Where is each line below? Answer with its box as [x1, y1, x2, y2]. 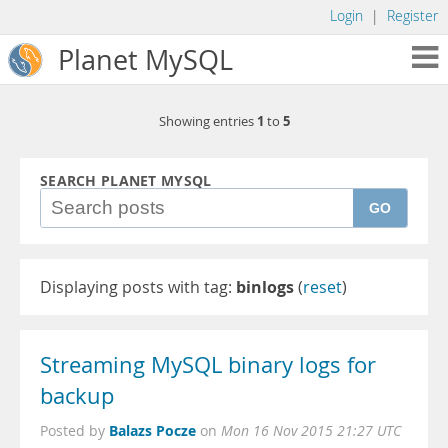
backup [40, 381, 114, 411]
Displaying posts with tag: [40, 276, 236, 298]
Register [387, 7, 438, 25]
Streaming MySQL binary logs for [40, 350, 376, 380]
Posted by [40, 422, 109, 440]
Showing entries [158, 113, 257, 130]
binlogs [236, 276, 294, 298]
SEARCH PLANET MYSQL [40, 171, 212, 191]
